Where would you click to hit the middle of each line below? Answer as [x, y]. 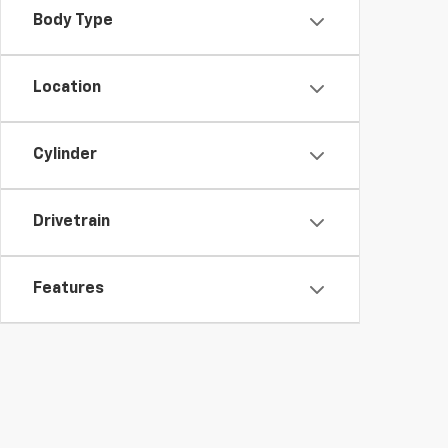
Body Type [73, 21]
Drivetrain [71, 222]
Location [67, 88]
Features [68, 289]
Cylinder [65, 155]
